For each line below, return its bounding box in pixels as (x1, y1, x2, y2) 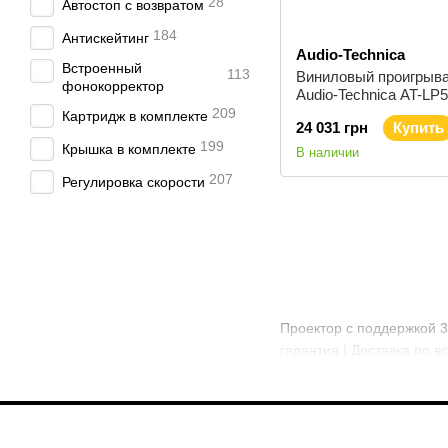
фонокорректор (62, 78, 164, 94)
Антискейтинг (62, 30, 149, 46)
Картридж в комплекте (62, 108, 208, 124)
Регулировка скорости (62, 174, 205, 190)
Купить (393, 119, 444, 136)
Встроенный (62, 60, 142, 76)
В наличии (296, 145, 359, 160)
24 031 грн (296, 119, 368, 136)
